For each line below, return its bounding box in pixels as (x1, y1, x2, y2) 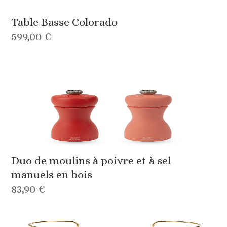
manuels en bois (11, 168, 93, 181)
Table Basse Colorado (11, 16, 118, 29)
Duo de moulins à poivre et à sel (11, 154, 171, 167)
